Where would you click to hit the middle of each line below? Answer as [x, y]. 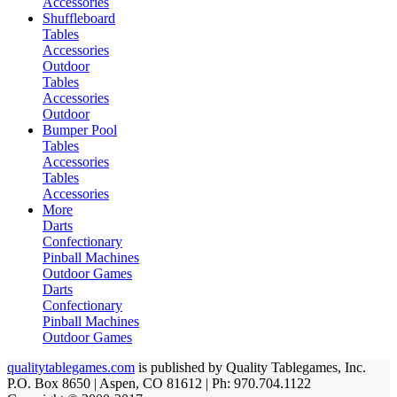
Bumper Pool [80, 130]
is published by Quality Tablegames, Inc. [250, 368]
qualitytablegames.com [71, 368]
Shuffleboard [79, 19]
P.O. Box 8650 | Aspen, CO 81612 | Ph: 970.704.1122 [161, 384]
